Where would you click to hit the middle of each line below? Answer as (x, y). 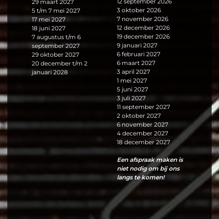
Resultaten (157, 189)
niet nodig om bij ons (148, 168)
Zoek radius (62, 189)
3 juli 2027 (131, 98)
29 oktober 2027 (55, 54)
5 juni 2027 (132, 89)
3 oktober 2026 (139, 10)
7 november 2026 (142, 19)
